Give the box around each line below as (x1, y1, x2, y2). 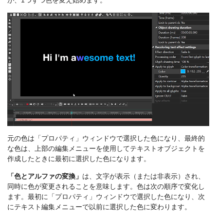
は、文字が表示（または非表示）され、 (82, 172, 205, 180)
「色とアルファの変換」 (7, 172, 82, 180)
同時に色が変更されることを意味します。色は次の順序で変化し (7, 182, 205, 190)
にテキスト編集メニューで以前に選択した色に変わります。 (7, 202, 191, 211)
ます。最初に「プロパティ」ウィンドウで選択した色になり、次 (7, 192, 205, 200)
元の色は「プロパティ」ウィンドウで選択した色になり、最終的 (7, 134, 205, 142)
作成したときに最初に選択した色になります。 (7, 154, 150, 163)
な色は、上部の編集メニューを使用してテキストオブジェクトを (7, 144, 205, 152)
